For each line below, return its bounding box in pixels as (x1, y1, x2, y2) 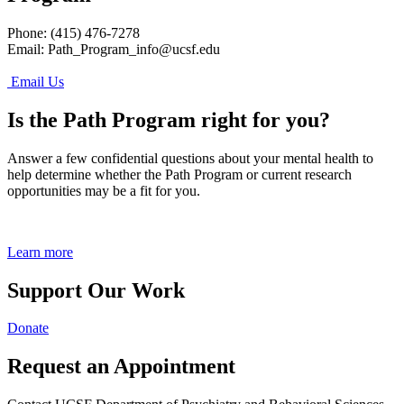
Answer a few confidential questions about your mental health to (7, 150, 373, 166)
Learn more (7, 243, 73, 260)
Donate (7, 320, 49, 336)
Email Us (7, 73, 64, 89)
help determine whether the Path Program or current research (7, 166, 352, 182)
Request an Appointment (7, 354, 235, 379)
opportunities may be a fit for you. (7, 182, 204, 198)
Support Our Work (7, 278, 185, 302)
